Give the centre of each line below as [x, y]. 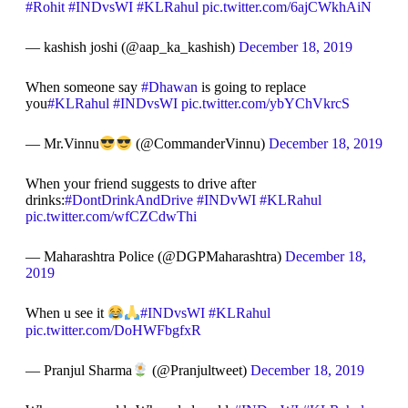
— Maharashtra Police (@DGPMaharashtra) [155, 257]
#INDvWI [226, 200]
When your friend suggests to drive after [140, 184]
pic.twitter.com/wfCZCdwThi [111, 217]
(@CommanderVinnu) [200, 144]
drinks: [45, 200]
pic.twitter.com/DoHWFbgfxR [113, 330]
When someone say [83, 87]
